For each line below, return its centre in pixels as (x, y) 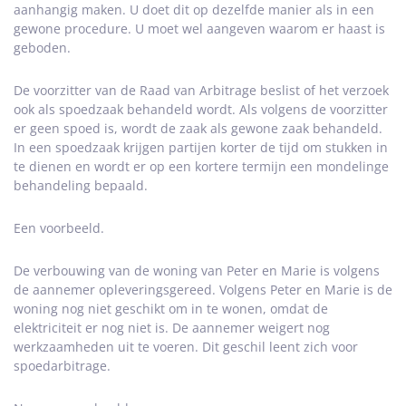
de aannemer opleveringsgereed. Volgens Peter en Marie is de (203, 290)
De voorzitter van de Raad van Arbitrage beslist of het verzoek (201, 90)
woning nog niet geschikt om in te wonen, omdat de (171, 309)
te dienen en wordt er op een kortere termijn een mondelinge (201, 166)
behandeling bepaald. (81, 185)
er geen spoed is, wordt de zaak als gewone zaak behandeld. (198, 128)
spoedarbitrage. (62, 366)
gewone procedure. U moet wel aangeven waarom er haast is (199, 29)
